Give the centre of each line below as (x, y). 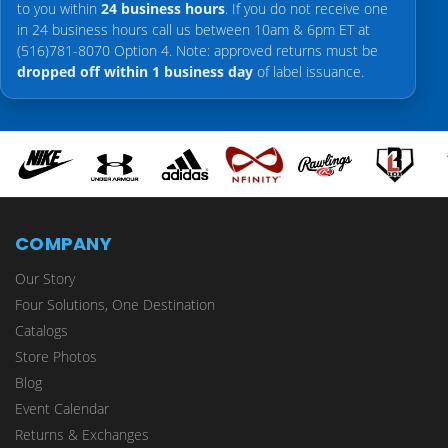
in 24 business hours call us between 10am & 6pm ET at (193, 30)
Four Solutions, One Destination (115, 305)
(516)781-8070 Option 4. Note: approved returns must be (197, 51)
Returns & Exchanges (82, 435)
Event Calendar (62, 409)
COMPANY (63, 244)
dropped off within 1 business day (135, 72)
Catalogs (41, 331)
